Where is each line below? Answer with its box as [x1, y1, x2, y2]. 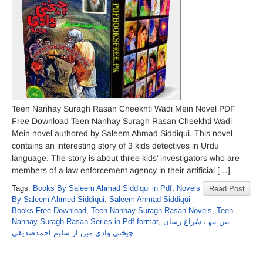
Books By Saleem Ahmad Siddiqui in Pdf [33, 184, 172, 193]
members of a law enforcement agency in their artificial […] [12, 166, 230, 175]
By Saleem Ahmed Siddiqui [12, 195, 104, 204]
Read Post [209, 184, 245, 193]
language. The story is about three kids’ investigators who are [12, 153, 240, 163]
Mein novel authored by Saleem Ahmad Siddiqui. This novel [12, 129, 232, 138]
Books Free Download [12, 206, 86, 215]
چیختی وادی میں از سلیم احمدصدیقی [12, 228, 133, 237]
